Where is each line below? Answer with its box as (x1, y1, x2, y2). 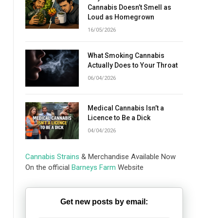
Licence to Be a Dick (88, 114, 150, 122)
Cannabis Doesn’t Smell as (88, 3, 171, 12)
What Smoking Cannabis (88, 52, 164, 60)
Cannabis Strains (25, 152, 79, 162)
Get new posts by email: (60, 198, 148, 206)
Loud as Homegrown (88, 13, 154, 21)
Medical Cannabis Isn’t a (88, 104, 164, 112)
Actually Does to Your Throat (88, 61, 178, 70)
